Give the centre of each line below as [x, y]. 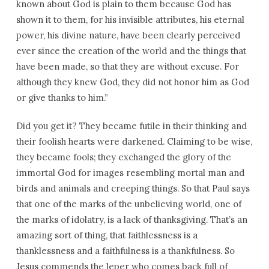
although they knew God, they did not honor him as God [132, 82]
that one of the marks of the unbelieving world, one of [128, 204]
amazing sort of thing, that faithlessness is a [107, 235]
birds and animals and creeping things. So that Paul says [133, 188]
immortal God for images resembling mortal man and [130, 173]
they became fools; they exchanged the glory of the [123, 157]
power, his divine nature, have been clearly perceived [128, 35]
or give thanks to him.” [62, 98]
